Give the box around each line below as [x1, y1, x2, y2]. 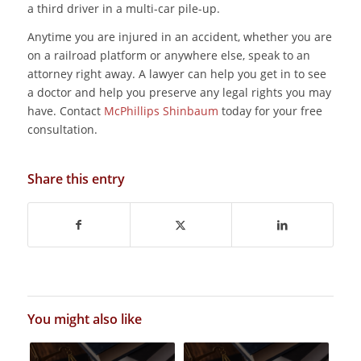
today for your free [218, 103, 322, 119]
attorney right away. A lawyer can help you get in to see [27, 66, 326, 82]
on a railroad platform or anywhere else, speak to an [27, 48, 310, 64]
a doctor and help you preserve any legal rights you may [27, 85, 331, 101]
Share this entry [27, 170, 125, 189]
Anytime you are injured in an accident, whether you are [27, 29, 332, 45]
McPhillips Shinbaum [103, 103, 218, 119]
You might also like [27, 310, 142, 329]
